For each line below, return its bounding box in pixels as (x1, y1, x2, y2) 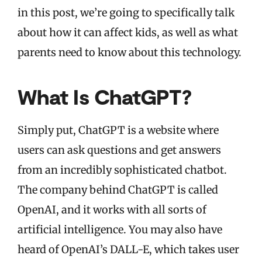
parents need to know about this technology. (18, 46, 242, 60)
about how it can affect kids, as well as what (18, 26, 238, 40)
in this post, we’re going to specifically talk (18, 6, 235, 20)
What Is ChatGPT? (18, 84, 191, 109)
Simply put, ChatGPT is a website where (18, 123, 219, 137)
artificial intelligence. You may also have (18, 223, 222, 237)
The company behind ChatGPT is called (18, 183, 218, 197)
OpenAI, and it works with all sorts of (18, 203, 206, 217)
